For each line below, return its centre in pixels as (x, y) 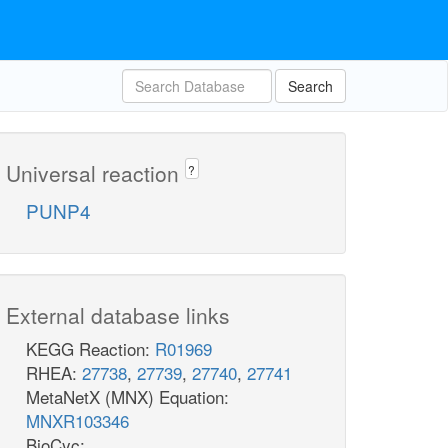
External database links (118, 315)
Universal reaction (95, 173)
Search (310, 86)
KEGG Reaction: (90, 349)
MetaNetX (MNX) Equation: (127, 397)
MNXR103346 (77, 421)
